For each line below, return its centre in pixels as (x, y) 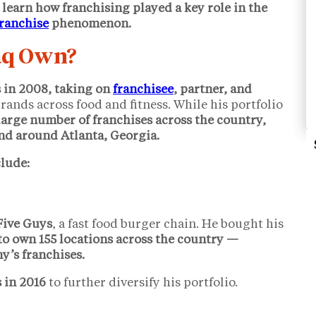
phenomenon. (90, 24)
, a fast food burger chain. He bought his (168, 224)
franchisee (143, 90)
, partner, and (213, 90)
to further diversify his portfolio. (142, 283)
